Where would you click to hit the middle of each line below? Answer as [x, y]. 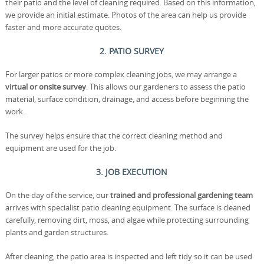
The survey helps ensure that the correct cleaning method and [114, 136]
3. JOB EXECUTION [132, 172]
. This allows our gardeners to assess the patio [166, 87]
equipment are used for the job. [60, 148]
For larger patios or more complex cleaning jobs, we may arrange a [121, 74]
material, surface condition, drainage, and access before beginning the [127, 99]
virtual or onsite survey [45, 87]
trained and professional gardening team [181, 195]
